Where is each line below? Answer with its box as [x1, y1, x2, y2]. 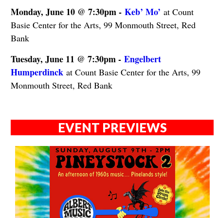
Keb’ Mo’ [124, 5, 161, 18]
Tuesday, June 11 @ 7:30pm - [10, 52, 124, 65]
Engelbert [124, 52, 161, 65]
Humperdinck [10, 65, 63, 78]
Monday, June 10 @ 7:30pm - [10, 5, 125, 18]
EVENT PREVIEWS [57, 120, 167, 135]
